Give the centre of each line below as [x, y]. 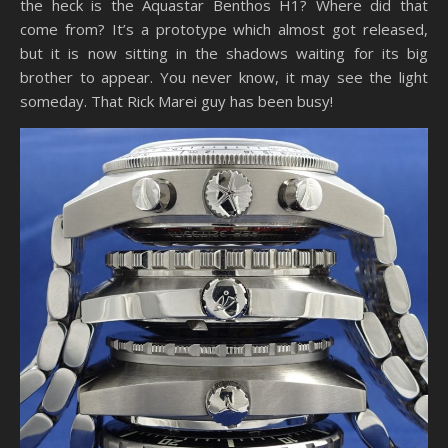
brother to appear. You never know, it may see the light [224, 76]
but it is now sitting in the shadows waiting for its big [224, 52]
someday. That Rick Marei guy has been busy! [176, 100]
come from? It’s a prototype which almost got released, [224, 28]
